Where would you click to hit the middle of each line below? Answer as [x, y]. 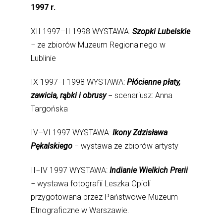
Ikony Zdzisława [139, 133]
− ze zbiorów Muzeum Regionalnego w [98, 45]
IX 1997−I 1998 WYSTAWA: [79, 82]
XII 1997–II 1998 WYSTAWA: [82, 31]
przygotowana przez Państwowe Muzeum [105, 197]
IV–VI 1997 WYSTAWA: [71, 133]
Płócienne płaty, [154, 82]
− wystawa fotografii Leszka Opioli [91, 183]
